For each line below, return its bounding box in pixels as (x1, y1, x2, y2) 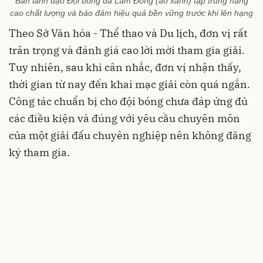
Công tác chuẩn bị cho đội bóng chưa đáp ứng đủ (9, 95, 248, 109)
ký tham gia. (9, 146, 70, 160)
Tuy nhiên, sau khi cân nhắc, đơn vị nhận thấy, (9, 60, 241, 75)
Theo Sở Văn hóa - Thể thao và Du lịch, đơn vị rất (9, 26, 247, 41)
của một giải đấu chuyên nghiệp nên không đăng (9, 129, 251, 143)
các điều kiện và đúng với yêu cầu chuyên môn (9, 112, 240, 126)
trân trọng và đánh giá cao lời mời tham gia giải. (9, 43, 245, 58)
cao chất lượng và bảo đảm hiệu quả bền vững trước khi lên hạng (10, 8, 253, 18)
